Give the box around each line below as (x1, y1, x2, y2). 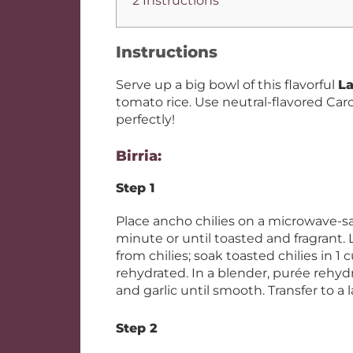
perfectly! (116, 112, 175, 127)
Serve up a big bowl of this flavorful (116, 77, 338, 92)
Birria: (116, 147, 162, 165)
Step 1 (116, 180, 154, 195)
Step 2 (116, 321, 158, 336)
